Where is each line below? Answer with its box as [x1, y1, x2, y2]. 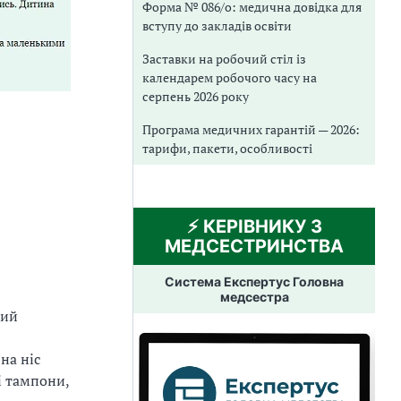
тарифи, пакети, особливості [142, 139, 312, 157]
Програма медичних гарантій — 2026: [142, 120, 360, 138]
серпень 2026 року [142, 87, 249, 105]
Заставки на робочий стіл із [142, 49, 306, 67]
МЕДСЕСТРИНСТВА [165, 235, 344, 257]
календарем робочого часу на [142, 68, 317, 86]
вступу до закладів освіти [142, 16, 292, 34]
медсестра [219, 288, 289, 304]
